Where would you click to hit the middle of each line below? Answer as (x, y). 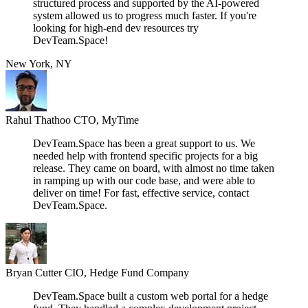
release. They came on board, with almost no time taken (154, 168)
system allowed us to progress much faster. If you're (145, 16)
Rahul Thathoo (40, 120)
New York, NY (39, 64)
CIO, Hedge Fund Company (127, 273)
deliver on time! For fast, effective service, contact (141, 193)
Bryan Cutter (35, 273)
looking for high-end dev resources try (116, 28)
